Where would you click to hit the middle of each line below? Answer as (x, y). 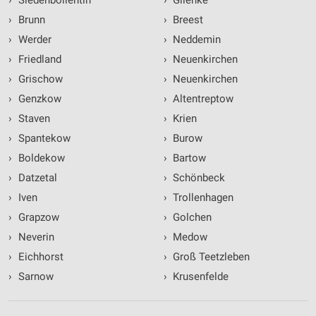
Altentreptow (202, 99)
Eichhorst (39, 257)
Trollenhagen (202, 198)
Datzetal (36, 178)
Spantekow (43, 139)
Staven (32, 119)
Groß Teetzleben (210, 257)
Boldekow (40, 158)
